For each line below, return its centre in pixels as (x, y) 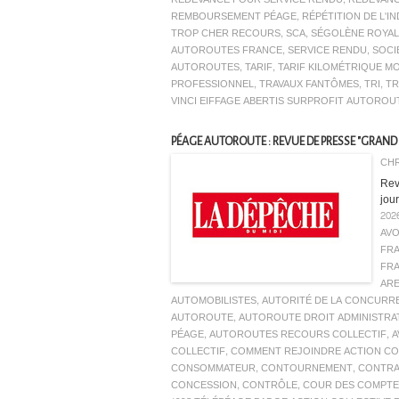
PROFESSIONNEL (212, 85)
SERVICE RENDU (327, 51)
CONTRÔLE (270, 386)
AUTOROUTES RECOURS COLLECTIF (298, 335)
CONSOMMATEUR (213, 369)
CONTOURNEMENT (307, 369)
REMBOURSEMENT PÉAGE (234, 17)
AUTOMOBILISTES (214, 301)
